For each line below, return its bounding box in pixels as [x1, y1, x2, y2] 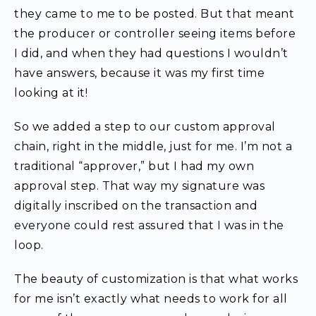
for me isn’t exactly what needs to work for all [14, 292, 288, 305]
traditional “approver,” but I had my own [14, 159, 254, 173]
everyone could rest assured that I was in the [14, 219, 284, 232]
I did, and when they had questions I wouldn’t [14, 47, 288, 60]
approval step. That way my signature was [14, 179, 265, 193]
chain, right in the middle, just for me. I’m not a [14, 140, 292, 153]
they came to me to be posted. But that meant [14, 7, 294, 20]
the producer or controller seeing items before [14, 27, 296, 40]
